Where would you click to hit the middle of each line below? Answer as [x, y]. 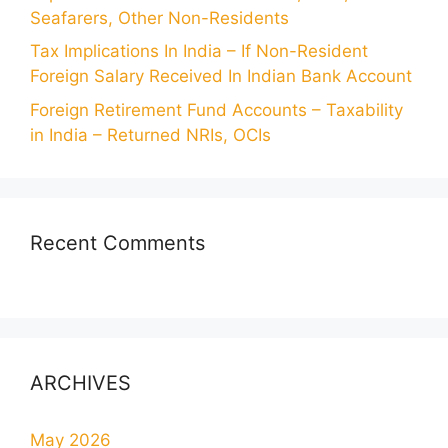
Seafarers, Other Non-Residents [159, 17]
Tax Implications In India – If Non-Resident [199, 51]
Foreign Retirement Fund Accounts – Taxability [216, 109]
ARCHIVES [80, 382]
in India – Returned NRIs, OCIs [150, 134]
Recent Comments [117, 242]
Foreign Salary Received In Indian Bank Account [221, 76]
